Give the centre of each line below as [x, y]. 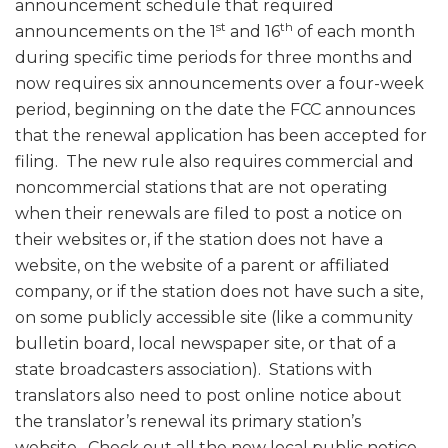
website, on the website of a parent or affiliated [202, 266]
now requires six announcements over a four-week [219, 84]
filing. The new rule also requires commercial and [214, 162]
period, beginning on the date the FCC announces [215, 110]
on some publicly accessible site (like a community [214, 318]
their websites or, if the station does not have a [199, 240]
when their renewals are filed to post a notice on [208, 214]
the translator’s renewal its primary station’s [188, 422]
